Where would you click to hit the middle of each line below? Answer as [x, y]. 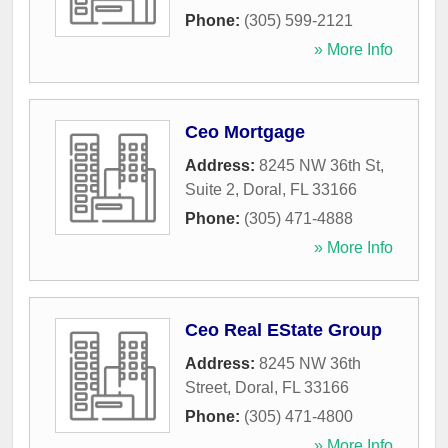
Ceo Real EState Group [283, 330]
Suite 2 [210, 190]
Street [206, 388]
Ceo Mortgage [245, 132]
